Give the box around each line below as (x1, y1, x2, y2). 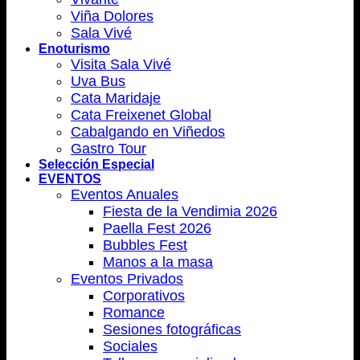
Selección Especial (39, 157, 154, 171)
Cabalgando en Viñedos (71, 124, 225, 140)
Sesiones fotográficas (103, 321, 241, 337)
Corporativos (103, 288, 185, 304)
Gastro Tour (71, 141, 146, 157)
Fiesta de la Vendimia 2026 (103, 203, 277, 219)
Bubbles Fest (103, 237, 187, 253)
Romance (103, 305, 165, 321)
